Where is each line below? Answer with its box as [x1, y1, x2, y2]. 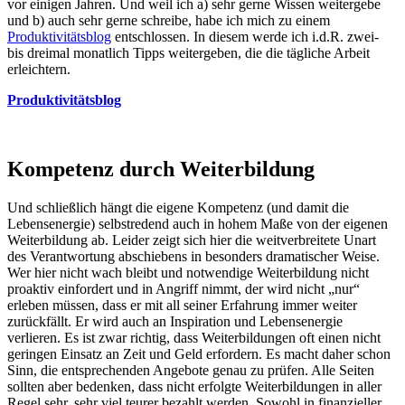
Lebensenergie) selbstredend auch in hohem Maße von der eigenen [7, 215, 388, 231]
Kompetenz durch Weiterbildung [7, 156, 315, 181]
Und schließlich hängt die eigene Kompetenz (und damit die [7, 199, 349, 215]
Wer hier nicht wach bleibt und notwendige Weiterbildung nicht [7, 264, 369, 280]
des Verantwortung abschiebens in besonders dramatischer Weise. [7, 248, 380, 264]
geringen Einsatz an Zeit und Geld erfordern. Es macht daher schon [7, 345, 391, 362]
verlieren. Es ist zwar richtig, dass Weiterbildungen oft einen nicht [7, 329, 381, 345]
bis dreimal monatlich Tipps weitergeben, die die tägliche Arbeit [7, 44, 370, 61]
